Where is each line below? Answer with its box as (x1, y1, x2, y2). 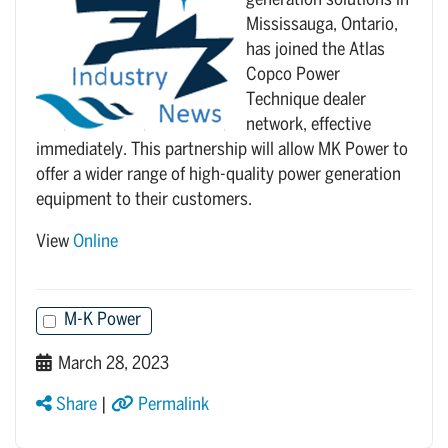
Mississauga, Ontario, (246, 17, 398, 34)
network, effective (246, 117, 371, 134)
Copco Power (246, 67, 340, 84)
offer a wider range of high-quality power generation (36, 167, 401, 184)
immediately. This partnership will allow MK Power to (36, 142, 408, 159)
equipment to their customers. (36, 192, 252, 209)
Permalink (134, 397, 209, 414)
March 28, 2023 (52, 356, 169, 373)
